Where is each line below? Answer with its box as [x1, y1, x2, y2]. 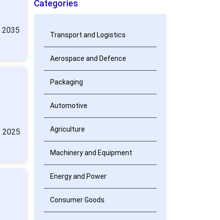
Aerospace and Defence [50, 55, 126, 62]
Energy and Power [50, 172, 107, 180]
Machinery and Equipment [50, 149, 132, 157]
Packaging [50, 78, 83, 86]
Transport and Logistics [50, 31, 126, 39]
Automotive [50, 102, 87, 110]
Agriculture [50, 125, 85, 133]
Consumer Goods [50, 196, 105, 204]
